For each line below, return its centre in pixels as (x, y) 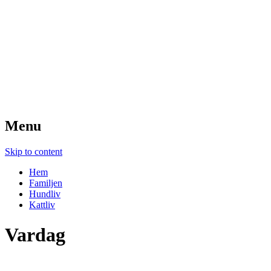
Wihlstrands (56, 24)
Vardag (35, 234)
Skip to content (34, 152)
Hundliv (45, 194)
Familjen (46, 183)
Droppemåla (44, 56)
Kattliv (42, 205)
